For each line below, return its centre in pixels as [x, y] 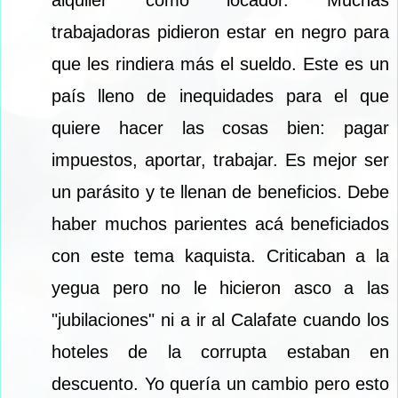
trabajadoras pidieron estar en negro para [220, 32]
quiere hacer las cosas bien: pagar [220, 127]
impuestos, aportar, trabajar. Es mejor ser [220, 159]
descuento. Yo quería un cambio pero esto [220, 383]
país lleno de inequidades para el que [220, 96]
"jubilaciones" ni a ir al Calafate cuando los [220, 319]
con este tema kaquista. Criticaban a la [220, 255]
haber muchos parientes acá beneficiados [220, 223]
